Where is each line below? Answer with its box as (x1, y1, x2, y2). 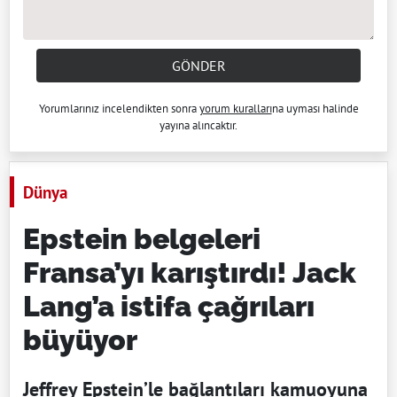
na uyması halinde (271, 100, 359, 116)
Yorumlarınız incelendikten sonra (38, 100, 199, 116)
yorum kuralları (198, 100, 272, 116)
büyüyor (23, 323, 137, 356)
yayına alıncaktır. (160, 117, 237, 133)
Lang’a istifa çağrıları (23, 289, 315, 323)
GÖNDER (171, 56, 226, 74)
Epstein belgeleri (23, 222, 261, 255)
